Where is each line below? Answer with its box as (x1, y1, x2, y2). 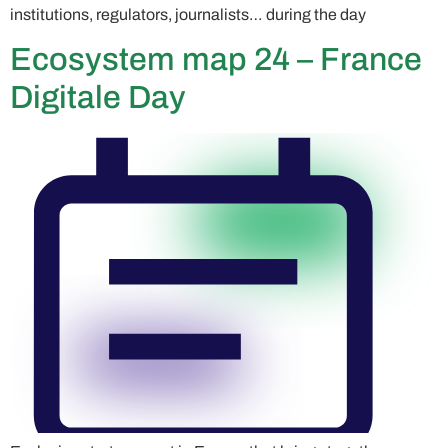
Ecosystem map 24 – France (10, 42, 422, 78)
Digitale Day (10, 80, 186, 116)
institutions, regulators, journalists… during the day (10, 5, 366, 23)
